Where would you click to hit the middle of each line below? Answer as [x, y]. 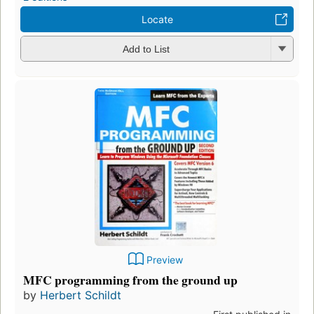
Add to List [146, 49]
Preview [165, 260]
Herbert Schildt [81, 295]
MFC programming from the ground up [130, 280]
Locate [157, 19]
